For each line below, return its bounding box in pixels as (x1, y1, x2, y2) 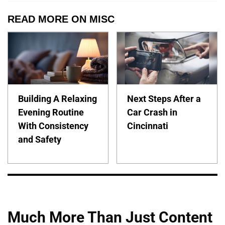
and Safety (18, 134, 61, 145)
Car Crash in (127, 106, 178, 118)
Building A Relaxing (18, 93, 97, 104)
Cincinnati (127, 120, 169, 131)
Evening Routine (18, 106, 84, 118)
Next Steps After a (127, 93, 201, 104)
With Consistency (18, 120, 88, 131)
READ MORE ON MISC (8, 13, 115, 25)
